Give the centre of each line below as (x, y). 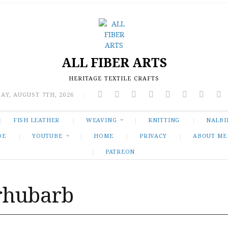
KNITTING (164, 120)
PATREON (120, 151)
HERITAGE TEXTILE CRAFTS (114, 78)
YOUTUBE (47, 135)
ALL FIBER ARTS (114, 62)
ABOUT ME (210, 135)
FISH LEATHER (36, 120)
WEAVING (101, 120)
